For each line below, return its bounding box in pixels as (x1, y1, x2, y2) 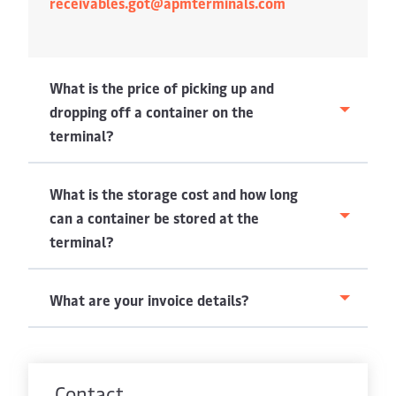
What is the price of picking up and (49, 78, 274, 97)
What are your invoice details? (49, 290, 249, 309)
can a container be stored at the (49, 208, 259, 227)
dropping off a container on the (49, 102, 254, 121)
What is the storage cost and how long (49, 184, 298, 203)
